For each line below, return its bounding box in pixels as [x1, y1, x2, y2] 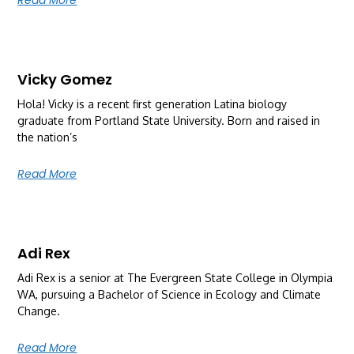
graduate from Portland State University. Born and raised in [17, 113, 321, 127]
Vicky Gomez [17, 69, 113, 89]
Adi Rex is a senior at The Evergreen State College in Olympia [17, 270, 333, 284]
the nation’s [17, 130, 78, 144]
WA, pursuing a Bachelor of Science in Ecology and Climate [17, 287, 322, 301]
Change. [17, 303, 61, 318]
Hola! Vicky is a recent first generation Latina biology [17, 96, 288, 111]
